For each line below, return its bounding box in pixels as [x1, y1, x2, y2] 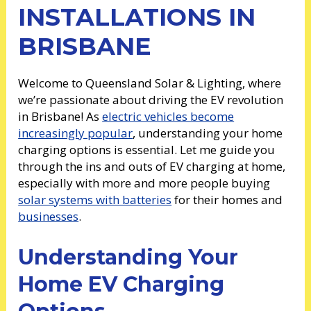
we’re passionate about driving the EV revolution [18, 92, 284, 108]
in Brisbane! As [18, 108, 103, 125]
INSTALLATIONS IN [18, 2, 256, 33]
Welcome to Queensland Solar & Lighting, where [18, 75, 282, 92]
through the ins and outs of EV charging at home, [18, 158, 286, 175]
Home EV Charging [18, 271, 225, 298]
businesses [18, 208, 79, 225]
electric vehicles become [102, 108, 235, 125]
